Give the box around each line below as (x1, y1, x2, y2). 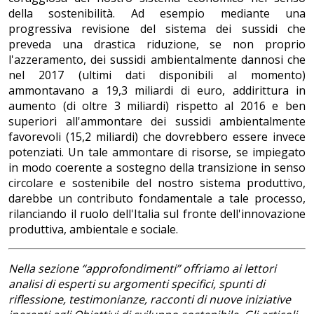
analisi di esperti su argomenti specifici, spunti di (8, 276, 265, 292)
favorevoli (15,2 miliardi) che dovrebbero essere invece (8, 129, 306, 145)
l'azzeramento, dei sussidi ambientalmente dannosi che (8, 52, 306, 68)
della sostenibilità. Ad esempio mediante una (8, 6, 306, 22)
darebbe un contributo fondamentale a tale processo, (8, 191, 306, 207)
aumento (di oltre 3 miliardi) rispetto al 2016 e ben (8, 98, 306, 114)
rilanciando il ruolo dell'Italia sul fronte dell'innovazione (8, 206, 306, 222)
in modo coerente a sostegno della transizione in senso (8, 160, 306, 176)
